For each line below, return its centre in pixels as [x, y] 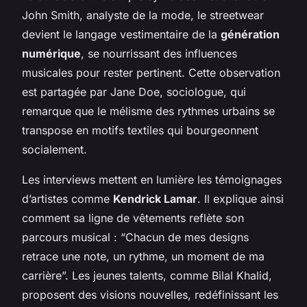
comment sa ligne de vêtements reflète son [133, 218]
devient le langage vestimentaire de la [121, 34]
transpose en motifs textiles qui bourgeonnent [140, 130]
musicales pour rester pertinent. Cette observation [151, 72]
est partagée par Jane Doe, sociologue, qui [134, 91]
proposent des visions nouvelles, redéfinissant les [150, 294]
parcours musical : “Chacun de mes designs [135, 237]
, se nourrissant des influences [159, 53]
